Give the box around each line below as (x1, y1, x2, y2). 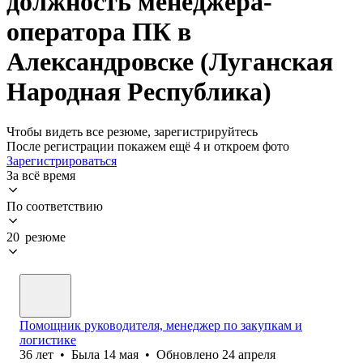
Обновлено (156, 347, 222, 361)
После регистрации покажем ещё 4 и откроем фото (6, 139, 289, 153)
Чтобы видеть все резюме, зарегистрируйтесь (6, 124, 258, 139)
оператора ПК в (6, 17, 191, 47)
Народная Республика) (6, 77, 271, 107)
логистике (19, 332, 76, 347)
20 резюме (6, 229, 66, 244)
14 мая (103, 347, 139, 361)
